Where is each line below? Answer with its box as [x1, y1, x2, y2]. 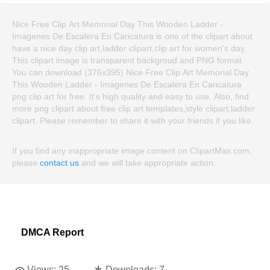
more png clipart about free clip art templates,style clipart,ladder [12, 103, 255, 113]
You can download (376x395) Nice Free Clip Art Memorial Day [12, 67, 249, 77]
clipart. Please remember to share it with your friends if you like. [12, 115, 254, 125]
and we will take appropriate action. [79, 157, 216, 168]
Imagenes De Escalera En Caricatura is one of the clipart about [12, 31, 253, 41]
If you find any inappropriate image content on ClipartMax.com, [12, 145, 252, 155]
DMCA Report [21, 227, 84, 237]
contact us [40, 157, 79, 168]
